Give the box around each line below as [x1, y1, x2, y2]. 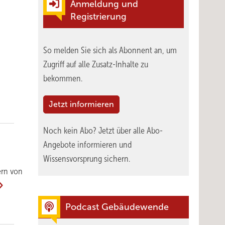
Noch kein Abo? [43, 126, 98, 136]
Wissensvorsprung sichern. [43, 154, 130, 164]
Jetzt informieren [49, 100, 114, 108]
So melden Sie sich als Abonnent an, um [43, 45, 177, 55]
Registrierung [70, 12, 127, 22]
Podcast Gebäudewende [65, 202, 169, 212]
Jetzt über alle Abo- [98, 126, 163, 136]
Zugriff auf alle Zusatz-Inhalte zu [43, 59, 148, 69]
